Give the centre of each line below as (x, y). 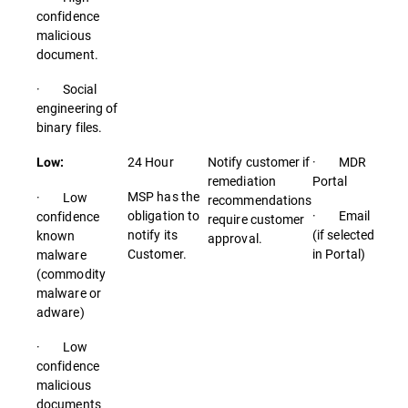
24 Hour (151, 162)
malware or (69, 293)
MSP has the (163, 196)
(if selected (344, 235)
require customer (256, 219)
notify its (153, 235)
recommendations (260, 200)
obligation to (164, 215)
